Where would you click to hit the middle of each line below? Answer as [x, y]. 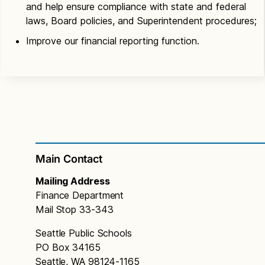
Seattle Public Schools [84, 233]
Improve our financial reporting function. [113, 41]
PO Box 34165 [68, 247]
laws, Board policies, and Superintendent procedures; [141, 20]
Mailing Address [73, 181]
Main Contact [69, 159]
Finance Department [80, 195]
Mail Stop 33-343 [75, 209]
